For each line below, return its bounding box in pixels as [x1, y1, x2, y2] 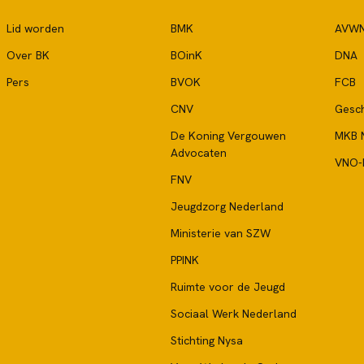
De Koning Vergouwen [171, 128, 286, 143]
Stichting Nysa [171, 333, 243, 348]
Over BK [6, 48, 50, 63]
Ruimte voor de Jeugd [171, 279, 285, 294]
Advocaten [171, 145, 227, 160]
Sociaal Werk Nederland [171, 306, 297, 321]
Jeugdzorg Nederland [171, 199, 284, 214]
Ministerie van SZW [171, 226, 271, 240]
